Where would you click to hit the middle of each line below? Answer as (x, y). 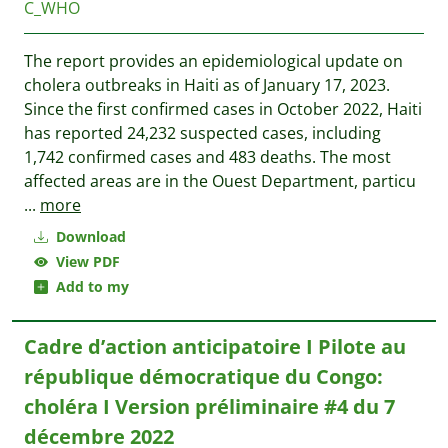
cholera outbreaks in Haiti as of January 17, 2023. (207, 85)
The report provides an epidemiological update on (213, 61)
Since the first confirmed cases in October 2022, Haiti (223, 109)
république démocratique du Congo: (203, 376)
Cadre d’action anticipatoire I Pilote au (215, 346)
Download (89, 236)
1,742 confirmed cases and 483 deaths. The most (207, 157)
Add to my (88, 286)
